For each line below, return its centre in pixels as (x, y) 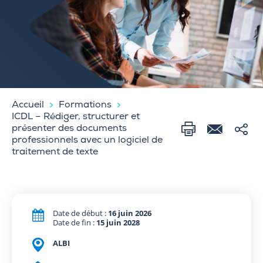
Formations (85, 105)
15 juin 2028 (118, 222)
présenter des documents (69, 129)
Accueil (28, 105)
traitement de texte (55, 152)
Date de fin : (75, 222)
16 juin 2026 (130, 213)
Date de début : (80, 213)
